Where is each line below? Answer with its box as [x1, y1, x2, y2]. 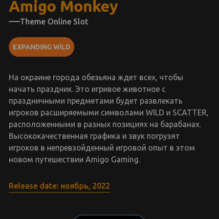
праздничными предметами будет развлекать [8, 96, 182, 105]
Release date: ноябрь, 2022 [8, 181, 110, 190]
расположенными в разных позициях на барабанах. [8, 120, 201, 129]
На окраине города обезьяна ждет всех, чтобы [8, 73, 183, 82]
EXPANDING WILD [12, 43, 70, 51]
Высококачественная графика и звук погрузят [8, 131, 180, 140]
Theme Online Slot [20, 17, 88, 26]
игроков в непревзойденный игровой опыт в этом [8, 143, 195, 152]
